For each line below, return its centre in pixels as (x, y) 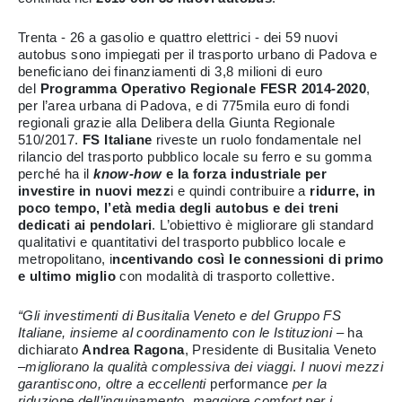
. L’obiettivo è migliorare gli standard (263, 225)
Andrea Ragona (133, 350)
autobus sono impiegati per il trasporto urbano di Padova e (198, 54)
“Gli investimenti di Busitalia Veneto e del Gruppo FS (180, 315)
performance (249, 384)
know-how (130, 174)
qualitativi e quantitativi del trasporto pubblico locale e (182, 242)
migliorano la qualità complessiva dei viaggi (159, 367)
